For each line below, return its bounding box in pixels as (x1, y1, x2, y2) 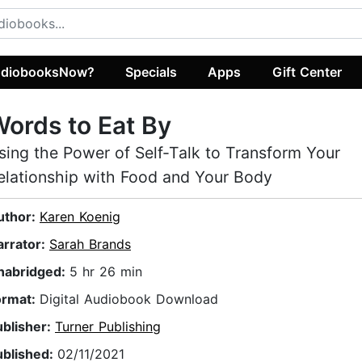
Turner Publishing (55, 318, 161, 335)
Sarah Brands (49, 236, 131, 253)
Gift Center (271, 63, 342, 80)
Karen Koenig (40, 208, 120, 225)
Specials (125, 63, 178, 80)
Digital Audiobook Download (40, 291, 218, 308)
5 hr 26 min (69, 263, 142, 280)
